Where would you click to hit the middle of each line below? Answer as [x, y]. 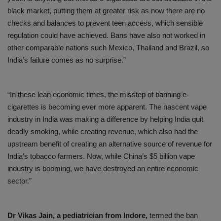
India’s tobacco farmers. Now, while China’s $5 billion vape [101, 156]
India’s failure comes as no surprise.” [67, 60]
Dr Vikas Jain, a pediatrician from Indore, [77, 216]
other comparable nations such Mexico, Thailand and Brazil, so [108, 48]
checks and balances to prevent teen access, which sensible [105, 23]
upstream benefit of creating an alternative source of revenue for [110, 144]
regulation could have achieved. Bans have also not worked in [106, 36]
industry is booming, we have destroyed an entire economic [103, 169]
